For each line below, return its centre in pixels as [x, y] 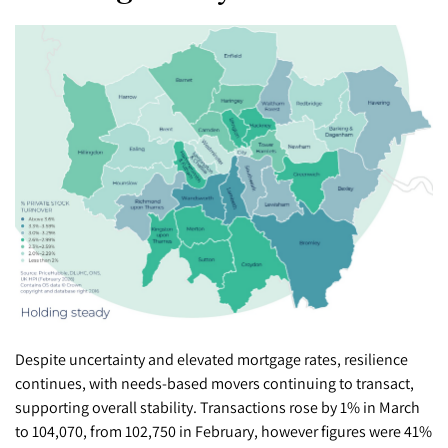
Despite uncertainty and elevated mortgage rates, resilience [211, 358]
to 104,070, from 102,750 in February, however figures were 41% [223, 430]
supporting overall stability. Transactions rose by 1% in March [217, 406]
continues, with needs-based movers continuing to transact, [214, 382]
